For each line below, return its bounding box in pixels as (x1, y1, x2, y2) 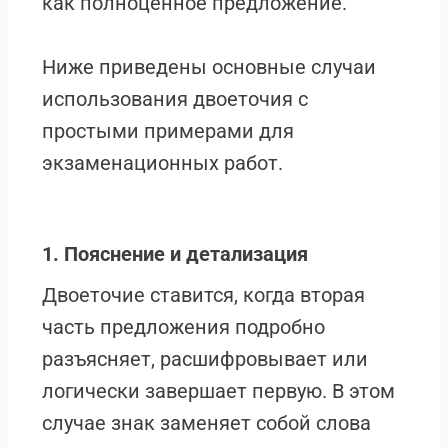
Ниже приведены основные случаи (42, 55, 376, 79)
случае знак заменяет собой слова (42, 411, 371, 435)
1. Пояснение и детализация (42, 242, 308, 266)
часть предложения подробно (42, 315, 325, 339)
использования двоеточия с (42, 87, 308, 111)
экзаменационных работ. (42, 151, 283, 175)
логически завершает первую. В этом (42, 379, 395, 403)
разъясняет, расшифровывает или (42, 347, 368, 371)
